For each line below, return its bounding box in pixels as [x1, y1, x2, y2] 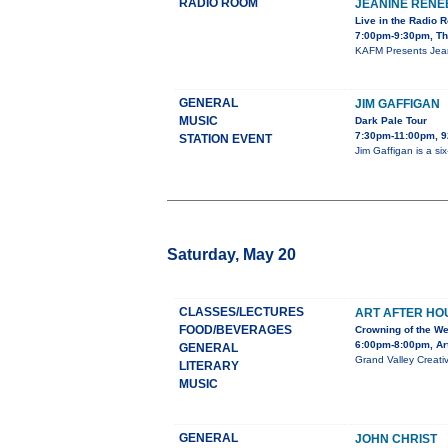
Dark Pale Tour [355, 115, 427, 127]
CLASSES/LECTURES [179, 305, 304, 320]
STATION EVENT [179, 132, 272, 147]
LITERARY [179, 359, 239, 374]
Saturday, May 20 [167, 246, 296, 264]
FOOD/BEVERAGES [179, 323, 292, 338]
